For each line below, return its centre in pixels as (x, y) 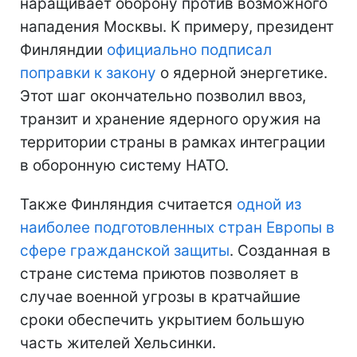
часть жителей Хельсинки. (118, 343)
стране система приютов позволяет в (159, 273)
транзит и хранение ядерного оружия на (171, 119)
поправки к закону (88, 73)
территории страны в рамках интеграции (173, 142)
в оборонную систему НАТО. (124, 165)
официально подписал (189, 49)
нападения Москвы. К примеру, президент (177, 26)
